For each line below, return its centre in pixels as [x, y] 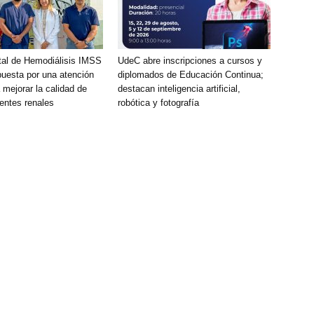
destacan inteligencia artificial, [179, 89]
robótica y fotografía [158, 103]
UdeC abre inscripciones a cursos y [190, 61]
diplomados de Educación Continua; [191, 75]
